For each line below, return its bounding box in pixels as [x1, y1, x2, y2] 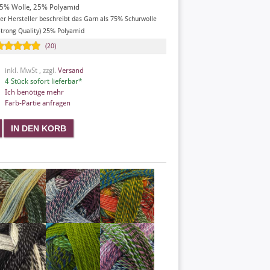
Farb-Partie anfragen [5, 99, 71, 107]
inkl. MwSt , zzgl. [5, 66, 58, 75]
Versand [58, 66, 84, 75]
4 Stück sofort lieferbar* [5, 77, 83, 86]
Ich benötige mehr [5, 88, 64, 96]
